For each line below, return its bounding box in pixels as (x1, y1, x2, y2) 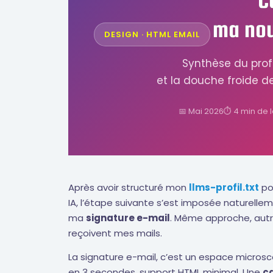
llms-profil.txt (189, 180, 259, 194)
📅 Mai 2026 (178, 105, 224, 117)
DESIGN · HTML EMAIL (104, 28, 200, 40)
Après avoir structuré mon (68, 180, 189, 194)
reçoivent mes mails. (68, 226, 162, 239)
